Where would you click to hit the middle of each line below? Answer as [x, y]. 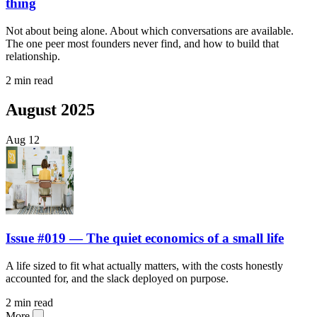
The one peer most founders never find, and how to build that [142, 43]
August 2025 [50, 110]
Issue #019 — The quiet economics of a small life [145, 238]
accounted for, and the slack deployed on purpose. [117, 278]
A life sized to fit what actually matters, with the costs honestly [144, 265]
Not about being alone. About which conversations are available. [150, 30]
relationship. [33, 56]
